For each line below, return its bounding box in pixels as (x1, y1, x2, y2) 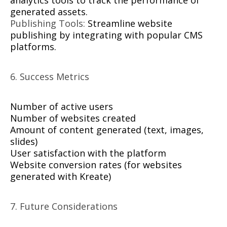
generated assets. (10, 6, 88, 18)
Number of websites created (10, 112, 136, 125)
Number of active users (10, 100, 113, 113)
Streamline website (85, 17, 172, 30)
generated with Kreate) (10, 170, 111, 183)
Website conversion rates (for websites (10, 159, 182, 171)
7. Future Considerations (10, 200, 118, 213)
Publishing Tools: (10, 17, 85, 30)
